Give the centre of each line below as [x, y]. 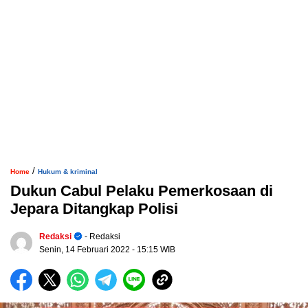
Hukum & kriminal [68, 172]
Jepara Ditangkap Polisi [94, 209]
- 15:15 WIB [154, 250]
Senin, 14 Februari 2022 [86, 250]
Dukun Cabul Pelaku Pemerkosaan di [142, 191]
